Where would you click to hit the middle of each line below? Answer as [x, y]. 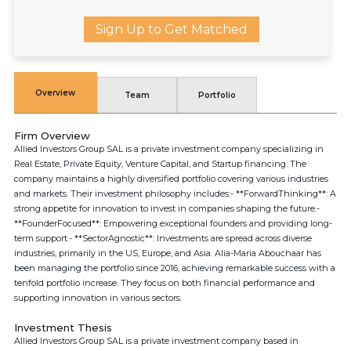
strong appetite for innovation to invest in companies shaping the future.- [167, 208]
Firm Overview [52, 136]
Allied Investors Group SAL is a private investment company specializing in [169, 149]
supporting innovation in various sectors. [98, 298]
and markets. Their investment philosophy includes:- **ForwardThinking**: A [175, 194]
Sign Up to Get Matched [172, 29]
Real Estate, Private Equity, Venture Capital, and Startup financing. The [160, 164]
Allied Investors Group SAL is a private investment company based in [156, 341]
